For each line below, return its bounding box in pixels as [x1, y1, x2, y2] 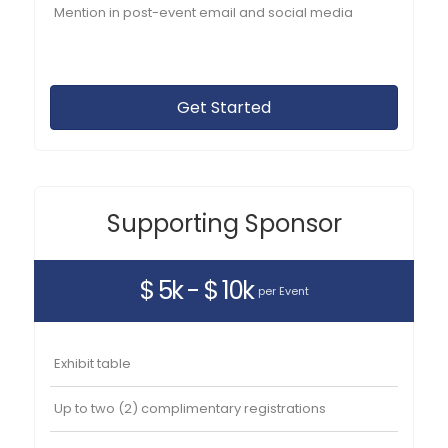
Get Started [177, 95, 271, 119]
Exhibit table [54, 353, 132, 373]
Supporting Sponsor [106, 206, 342, 240]
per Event [258, 282, 309, 299]
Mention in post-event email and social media [54, 2, 354, 22]
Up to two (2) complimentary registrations [54, 398, 327, 418]
